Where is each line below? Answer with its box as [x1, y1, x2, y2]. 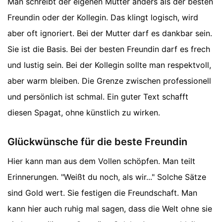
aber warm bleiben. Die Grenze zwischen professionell [7, 75, 211, 86]
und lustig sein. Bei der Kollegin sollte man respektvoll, [7, 59, 211, 70]
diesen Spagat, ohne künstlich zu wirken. [7, 107, 160, 117]
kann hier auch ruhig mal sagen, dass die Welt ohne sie [7, 203, 212, 214]
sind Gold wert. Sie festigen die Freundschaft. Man [7, 187, 197, 198]
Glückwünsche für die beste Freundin [7, 135, 187, 148]
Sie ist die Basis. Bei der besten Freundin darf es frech [7, 44, 210, 54]
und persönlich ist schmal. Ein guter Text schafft [7, 91, 188, 102]
